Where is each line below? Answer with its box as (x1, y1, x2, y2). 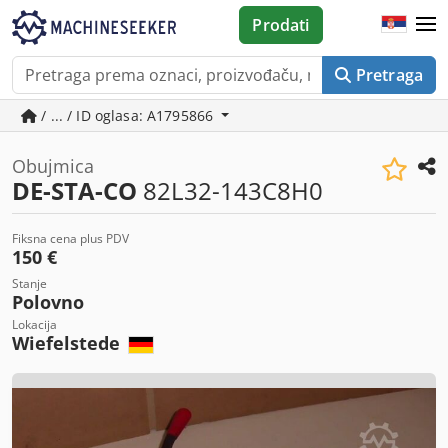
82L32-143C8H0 (137, 174, 323, 207)
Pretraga (355, 64, 423, 86)
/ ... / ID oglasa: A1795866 (37, 106, 218, 125)
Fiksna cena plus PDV (12, 230, 129, 247)
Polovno (12, 290, 84, 314)
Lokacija (12, 316, 57, 333)
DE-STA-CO (12, 174, 137, 207)
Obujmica (12, 154, 94, 178)
